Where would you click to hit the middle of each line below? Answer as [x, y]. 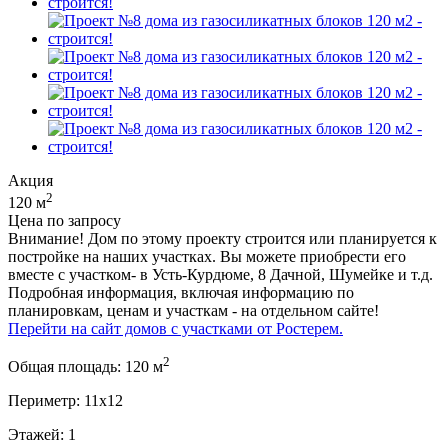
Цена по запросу [64, 221]
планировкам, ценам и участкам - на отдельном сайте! [195, 311]
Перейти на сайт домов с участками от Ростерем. [175, 329]
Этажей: [36, 435]
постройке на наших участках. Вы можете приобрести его [207, 257]
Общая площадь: [64, 367]
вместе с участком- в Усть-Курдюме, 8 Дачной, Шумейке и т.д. [220, 275]
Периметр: [44, 401]
